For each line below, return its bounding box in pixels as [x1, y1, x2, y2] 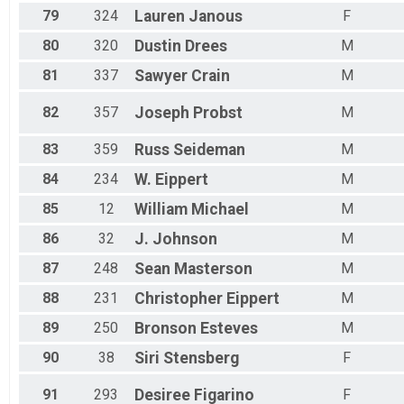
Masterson [174, 260, 252, 279]
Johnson [152, 230, 217, 249]
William [134, 200, 188, 219]
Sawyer [134, 67, 188, 86]
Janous [188, 7, 243, 26]
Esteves [200, 319, 258, 338]
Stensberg [163, 349, 239, 368]
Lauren [134, 7, 185, 26]
